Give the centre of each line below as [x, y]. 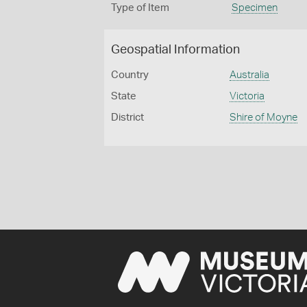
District [127, 118]
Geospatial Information [175, 50]
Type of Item [140, 8]
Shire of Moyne [264, 118]
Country [130, 75]
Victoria [247, 96]
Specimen [254, 8]
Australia [250, 75]
